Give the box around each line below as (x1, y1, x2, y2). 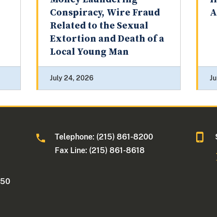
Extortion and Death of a (49, 33, 164, 46)
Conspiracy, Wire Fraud (49, 7, 160, 19)
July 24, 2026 (49, 74, 93, 82)
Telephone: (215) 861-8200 (55, 132, 154, 142)
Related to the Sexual (49, 20, 148, 32)
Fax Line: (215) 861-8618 (55, 146, 145, 155)
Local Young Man (49, 46, 129, 59)
